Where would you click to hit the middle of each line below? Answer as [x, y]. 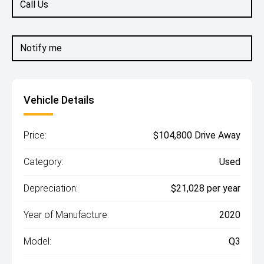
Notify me [41, 48]
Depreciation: [51, 188]
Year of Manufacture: [66, 215]
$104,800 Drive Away [197, 135]
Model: [37, 241]
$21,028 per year [206, 188]
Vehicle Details [59, 100]
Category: [44, 162]
